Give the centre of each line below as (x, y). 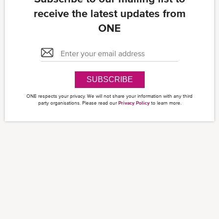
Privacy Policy (134, 103)
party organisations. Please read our (78, 103)
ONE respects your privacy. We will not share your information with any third (109, 96)
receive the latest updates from (109, 14)
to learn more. (165, 103)
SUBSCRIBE (109, 80)
